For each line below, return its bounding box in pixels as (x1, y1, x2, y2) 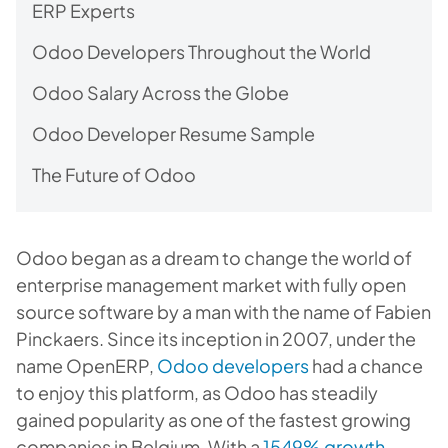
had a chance (309, 354, 423, 377)
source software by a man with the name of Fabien (16, 300, 431, 323)
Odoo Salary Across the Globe (32, 81, 289, 104)
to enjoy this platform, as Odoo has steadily (16, 381, 378, 404)
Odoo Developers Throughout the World (32, 40, 371, 63)
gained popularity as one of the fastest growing (16, 408, 411, 431)
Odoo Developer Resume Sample (32, 122, 315, 145)
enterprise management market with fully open (16, 273, 406, 296)
